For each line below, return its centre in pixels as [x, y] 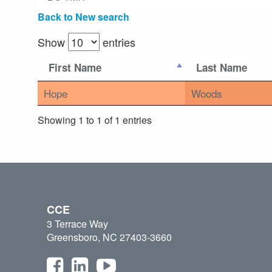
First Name [75, 68]
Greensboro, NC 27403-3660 [109, 237]
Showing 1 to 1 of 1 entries [95, 120]
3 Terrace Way [77, 224]
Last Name [222, 68]
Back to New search [83, 17]
